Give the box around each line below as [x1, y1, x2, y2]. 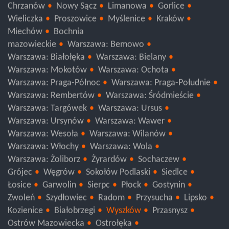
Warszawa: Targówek [8, 106, 87, 117]
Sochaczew [138, 157, 179, 168]
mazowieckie [8, 42, 56, 53]
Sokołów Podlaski [86, 170, 150, 180]
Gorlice [158, 4, 185, 14]
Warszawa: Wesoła [8, 132, 78, 142]
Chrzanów [8, 4, 45, 14]
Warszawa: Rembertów [8, 94, 95, 104]
